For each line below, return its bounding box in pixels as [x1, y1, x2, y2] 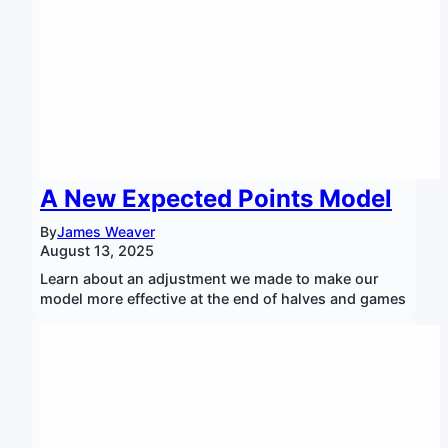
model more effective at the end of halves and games [40, 290, 406, 307]
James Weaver [57, 223, 155, 240]
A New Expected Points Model [40, 184, 392, 213]
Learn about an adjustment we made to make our [40, 270, 379, 287]
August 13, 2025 [40, 242, 154, 259]
